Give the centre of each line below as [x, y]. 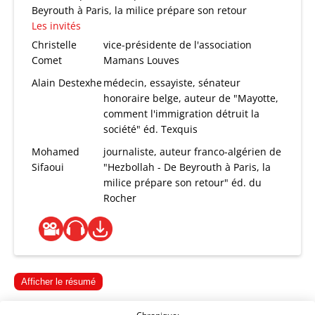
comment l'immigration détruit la [182, 114]
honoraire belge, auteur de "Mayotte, [191, 98]
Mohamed [56, 152]
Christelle [54, 45]
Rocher [120, 198]
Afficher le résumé [58, 282]
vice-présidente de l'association [178, 45]
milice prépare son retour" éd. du [183, 182]
